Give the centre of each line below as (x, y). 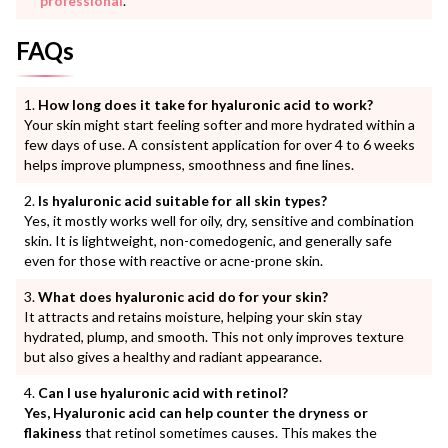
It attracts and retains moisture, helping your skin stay (193, 316)
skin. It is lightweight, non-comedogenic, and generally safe (208, 240)
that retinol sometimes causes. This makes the (229, 432)
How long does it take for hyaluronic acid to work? (205, 104)
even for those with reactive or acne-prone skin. (173, 260)
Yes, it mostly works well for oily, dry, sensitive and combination (219, 220)
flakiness (53, 432)
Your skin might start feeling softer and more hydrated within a (219, 124)
